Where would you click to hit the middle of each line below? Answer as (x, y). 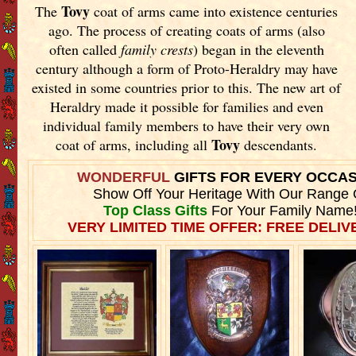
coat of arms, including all (134, 144)
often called (85, 49)
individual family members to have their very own (187, 125)
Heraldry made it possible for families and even (186, 106)
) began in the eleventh (258, 49)
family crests (157, 49)
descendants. (279, 144)
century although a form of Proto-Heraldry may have (186, 68)
